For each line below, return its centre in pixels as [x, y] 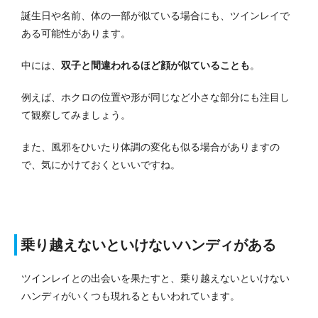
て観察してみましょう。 [76, 115]
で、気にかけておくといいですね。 [101, 164]
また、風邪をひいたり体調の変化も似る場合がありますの [150, 147]
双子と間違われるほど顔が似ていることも [155, 65]
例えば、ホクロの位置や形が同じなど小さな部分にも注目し [155, 97]
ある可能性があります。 [76, 33]
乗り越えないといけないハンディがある [148, 245]
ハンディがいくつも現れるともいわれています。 [131, 296]
